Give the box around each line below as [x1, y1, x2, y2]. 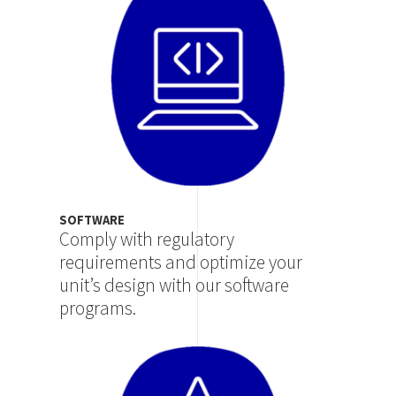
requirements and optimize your [59, 250, 303, 275]
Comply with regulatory [59, 227, 235, 252]
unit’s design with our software [59, 273, 290, 298]
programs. [59, 296, 137, 321]
